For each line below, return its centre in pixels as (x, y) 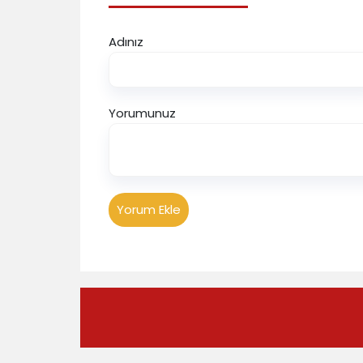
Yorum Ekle (149, 210)
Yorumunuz (142, 113)
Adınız (126, 42)
